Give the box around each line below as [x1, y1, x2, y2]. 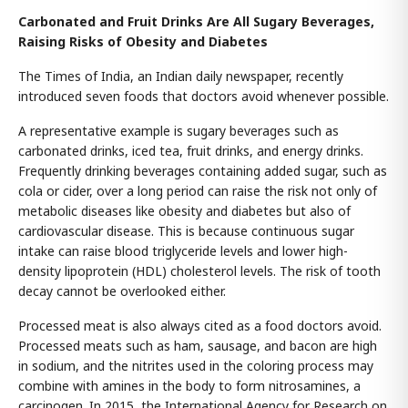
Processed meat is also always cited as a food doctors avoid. [18, 317, 382, 334]
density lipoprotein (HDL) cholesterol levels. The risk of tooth [18, 262, 381, 280]
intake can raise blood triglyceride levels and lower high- [18, 242, 348, 260]
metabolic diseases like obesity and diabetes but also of [18, 202, 351, 219]
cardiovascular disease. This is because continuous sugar [18, 222, 354, 240]
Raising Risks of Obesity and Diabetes [18, 33, 268, 50]
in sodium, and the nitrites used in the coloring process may [18, 357, 373, 374]
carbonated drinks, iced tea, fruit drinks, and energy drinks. [18, 142, 363, 159]
